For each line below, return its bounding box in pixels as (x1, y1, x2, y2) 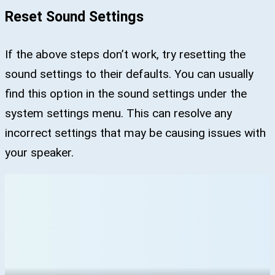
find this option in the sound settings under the (5, 86, 247, 101)
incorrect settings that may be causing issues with (5, 125, 266, 140)
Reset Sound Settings (5, 7, 144, 25)
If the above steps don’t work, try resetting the (5, 47, 246, 61)
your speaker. (5, 145, 74, 160)
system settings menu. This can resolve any (5, 106, 232, 120)
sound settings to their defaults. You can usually (5, 66, 254, 81)
